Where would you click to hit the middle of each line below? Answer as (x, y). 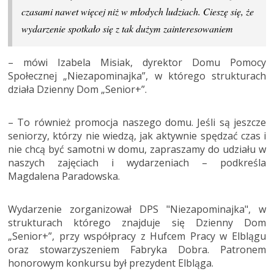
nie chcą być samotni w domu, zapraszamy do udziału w (137, 149)
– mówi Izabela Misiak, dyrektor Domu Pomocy (137, 62)
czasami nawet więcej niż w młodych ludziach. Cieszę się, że (138, 11)
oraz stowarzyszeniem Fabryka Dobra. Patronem (137, 250)
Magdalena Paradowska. (64, 176)
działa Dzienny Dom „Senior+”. (77, 89)
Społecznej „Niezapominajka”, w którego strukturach (137, 76)
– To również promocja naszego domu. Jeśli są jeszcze (137, 122)
